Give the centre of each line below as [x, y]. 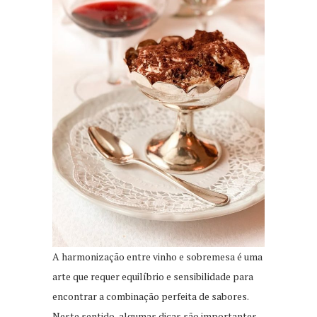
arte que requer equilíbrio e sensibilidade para [153, 277]
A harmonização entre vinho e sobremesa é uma [157, 257]
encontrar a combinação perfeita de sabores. [150, 296]
